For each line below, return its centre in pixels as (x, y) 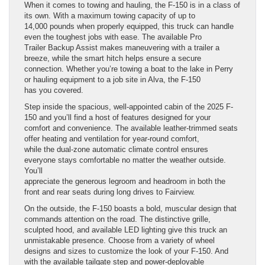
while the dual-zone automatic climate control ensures (116, 150)
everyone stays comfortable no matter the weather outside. (125, 160)
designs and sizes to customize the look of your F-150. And (126, 251)
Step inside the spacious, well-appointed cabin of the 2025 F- (129, 107)
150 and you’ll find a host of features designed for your (117, 118)
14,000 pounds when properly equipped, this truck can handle (129, 27)
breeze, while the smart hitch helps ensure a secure (113, 59)
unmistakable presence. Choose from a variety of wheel (119, 241)
